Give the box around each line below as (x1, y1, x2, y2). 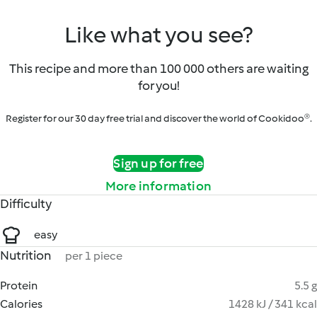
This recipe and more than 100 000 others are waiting (8, 61, 309, 76)
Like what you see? (64, 21, 253, 48)
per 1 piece (65, 249, 122, 263)
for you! (137, 78, 180, 93)
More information (105, 178, 212, 194)
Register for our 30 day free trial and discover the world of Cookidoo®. (5, 113, 312, 125)
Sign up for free (113, 156, 204, 171)
